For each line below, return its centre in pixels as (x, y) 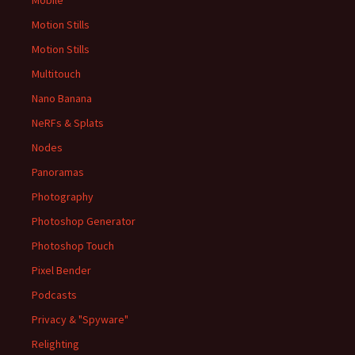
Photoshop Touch (73, 246)
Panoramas (58, 172)
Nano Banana (62, 98)
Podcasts (54, 295)
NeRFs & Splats (68, 123)
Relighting (55, 344)
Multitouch (56, 74)
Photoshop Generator (84, 221)
